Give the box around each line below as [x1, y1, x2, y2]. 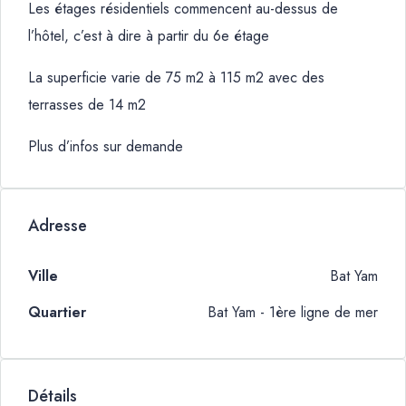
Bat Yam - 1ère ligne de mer [208, 302, 378, 323]
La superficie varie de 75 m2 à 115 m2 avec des [28, 67, 324, 88]
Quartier [28, 302, 86, 323]
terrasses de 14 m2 [28, 94, 146, 115]
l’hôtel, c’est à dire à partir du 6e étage [28, 25, 269, 46]
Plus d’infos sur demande [28, 136, 183, 157]
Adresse [28, 214, 87, 237]
